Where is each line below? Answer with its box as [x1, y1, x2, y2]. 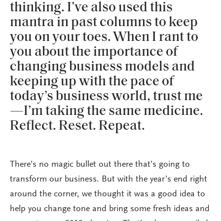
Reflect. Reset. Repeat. [10, 119, 145, 134]
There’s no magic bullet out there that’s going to [10, 160, 190, 170]
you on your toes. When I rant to [10, 31, 198, 45]
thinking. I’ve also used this [10, 1, 173, 15]
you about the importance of [10, 45, 178, 60]
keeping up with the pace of [10, 75, 174, 89]
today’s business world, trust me [10, 90, 203, 104]
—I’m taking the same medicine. [10, 105, 203, 119]
